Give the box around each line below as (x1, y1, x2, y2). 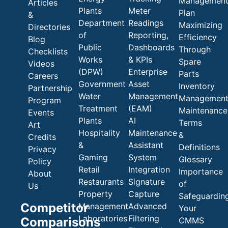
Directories (28, 22, 70, 33)
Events (28, 107, 54, 118)
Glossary (178, 154, 212, 165)
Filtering (128, 213, 160, 224)
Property (78, 189, 112, 199)
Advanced (128, 201, 167, 212)
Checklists (28, 46, 68, 57)
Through (178, 44, 211, 55)
